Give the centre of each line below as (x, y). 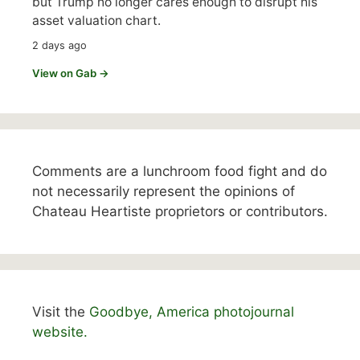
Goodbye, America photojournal (192, 311)
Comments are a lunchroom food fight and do (180, 171)
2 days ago (59, 45)
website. (60, 331)
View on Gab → (71, 73)
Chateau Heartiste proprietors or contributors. (180, 211)
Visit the (61, 311)
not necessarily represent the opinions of (164, 191)
